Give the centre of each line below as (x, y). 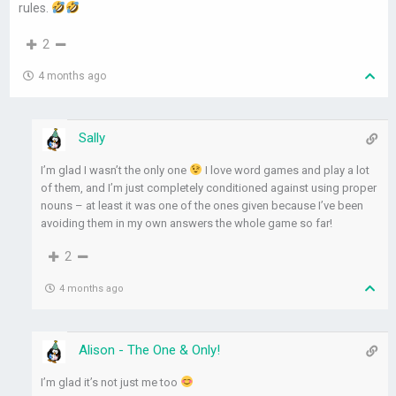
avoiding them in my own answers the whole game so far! (187, 224)
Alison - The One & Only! (150, 350)
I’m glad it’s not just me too (111, 383)
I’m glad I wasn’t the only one (115, 171)
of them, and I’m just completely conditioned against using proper (209, 188)
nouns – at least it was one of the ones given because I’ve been (202, 206)
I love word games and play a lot (286, 171)
